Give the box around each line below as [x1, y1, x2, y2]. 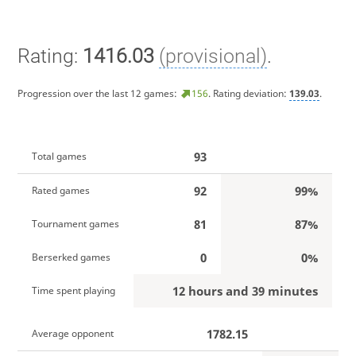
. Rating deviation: [207, 87, 289, 101]
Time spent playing [31, 283, 115, 297]
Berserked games [31, 250, 110, 264]
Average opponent [31, 326, 114, 340]
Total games [31, 149, 87, 163]
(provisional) [158, 44, 267, 68]
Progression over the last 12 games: [17, 87, 180, 101]
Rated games [31, 183, 90, 197]
